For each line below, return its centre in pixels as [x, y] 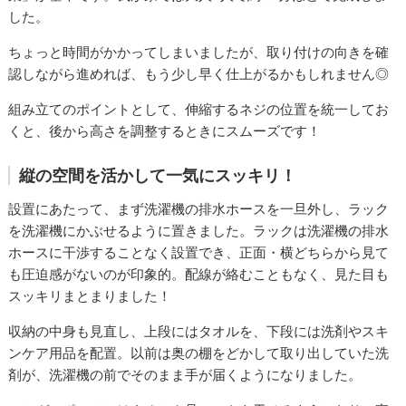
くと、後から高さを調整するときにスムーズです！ [165, 131]
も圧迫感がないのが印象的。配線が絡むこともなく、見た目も [199, 275]
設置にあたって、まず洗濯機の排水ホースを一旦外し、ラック [199, 209]
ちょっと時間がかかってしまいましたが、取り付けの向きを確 [199, 53]
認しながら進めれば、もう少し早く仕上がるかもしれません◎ [199, 74]
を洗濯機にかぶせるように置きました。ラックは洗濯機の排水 [199, 231]
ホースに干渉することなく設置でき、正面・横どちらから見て [199, 253]
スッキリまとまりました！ [90, 296]
